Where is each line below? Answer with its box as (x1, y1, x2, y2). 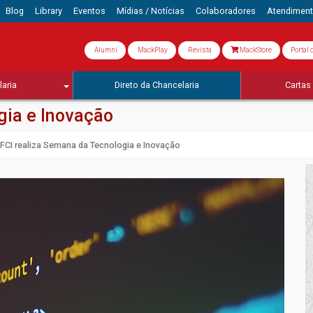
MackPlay (136, 45, 168, 54)
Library (34, 6, 62, 16)
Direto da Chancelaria (115, 80, 199, 91)
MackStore (238, 45, 272, 54)
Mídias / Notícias (116, 6, 184, 16)
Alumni (93, 45, 117, 54)
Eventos (73, 6, 105, 16)
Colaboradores (195, 6, 256, 16)
